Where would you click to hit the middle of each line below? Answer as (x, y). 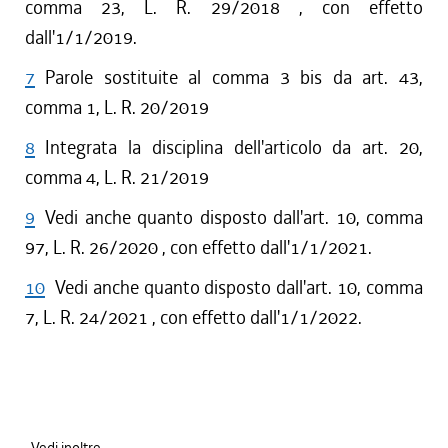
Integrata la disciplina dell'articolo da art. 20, (234, 147)
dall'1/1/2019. (81, 37)
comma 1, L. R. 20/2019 (117, 107)
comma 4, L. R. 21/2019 (117, 177)
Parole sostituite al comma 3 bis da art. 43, (234, 77)
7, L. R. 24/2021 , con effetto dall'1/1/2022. (193, 317)
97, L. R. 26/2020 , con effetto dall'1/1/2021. (198, 247)
